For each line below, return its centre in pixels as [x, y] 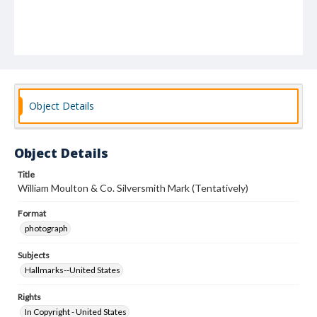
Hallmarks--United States [73, 270]
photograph [46, 228]
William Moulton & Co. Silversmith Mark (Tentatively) [133, 188]
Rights [29, 297]
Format [32, 213]
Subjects [34, 255]
